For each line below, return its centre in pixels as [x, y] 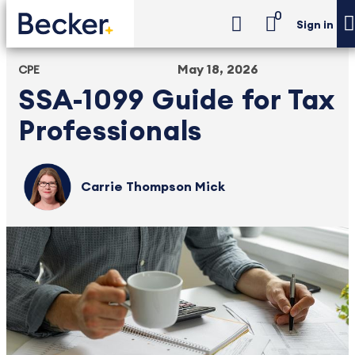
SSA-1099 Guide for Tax [177, 101]
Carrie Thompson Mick [153, 187]
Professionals [111, 132]
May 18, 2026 [218, 70]
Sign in [315, 26]
